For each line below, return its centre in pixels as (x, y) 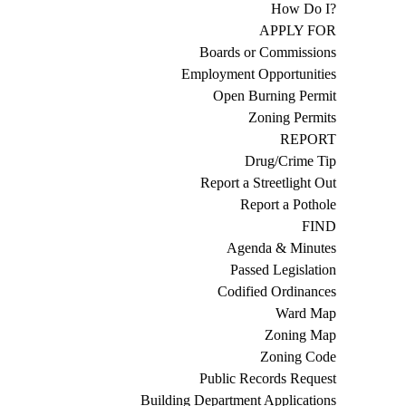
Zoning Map (300, 334)
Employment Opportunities (258, 73)
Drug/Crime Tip (290, 160)
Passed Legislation (283, 269)
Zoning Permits (292, 117)
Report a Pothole (288, 204)
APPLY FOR (297, 30)
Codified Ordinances (276, 291)
